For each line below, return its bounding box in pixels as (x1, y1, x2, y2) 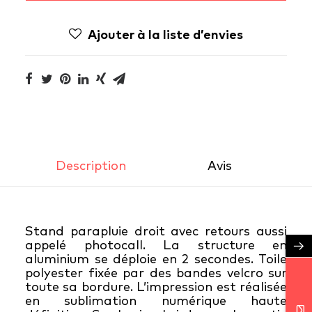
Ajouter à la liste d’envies (88, 26, 243, 42)
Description (55, 157, 126, 173)
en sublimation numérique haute (25, 292, 287, 309)
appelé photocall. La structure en (25, 237, 287, 253)
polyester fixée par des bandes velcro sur (25, 265, 287, 281)
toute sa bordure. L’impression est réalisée (25, 279, 287, 295)
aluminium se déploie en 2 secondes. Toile (25, 251, 287, 267)
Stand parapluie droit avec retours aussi (25, 223, 287, 239)
